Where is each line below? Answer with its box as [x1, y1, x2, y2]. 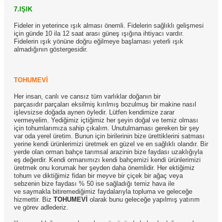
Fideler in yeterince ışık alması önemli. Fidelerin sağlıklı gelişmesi [14, 22, 204, 29]
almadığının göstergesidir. [14, 46, 88, 53]
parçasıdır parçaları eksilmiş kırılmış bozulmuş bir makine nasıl [14, 101, 196, 108]
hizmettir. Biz [14, 196, 54, 203]
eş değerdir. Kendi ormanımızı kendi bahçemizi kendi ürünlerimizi [14, 156, 201, 164]
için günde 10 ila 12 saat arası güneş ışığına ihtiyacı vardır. [14, 30, 184, 37]
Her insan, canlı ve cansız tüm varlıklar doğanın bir [14, 93, 161, 100]
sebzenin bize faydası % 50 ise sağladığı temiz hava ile [14, 180, 174, 187]
